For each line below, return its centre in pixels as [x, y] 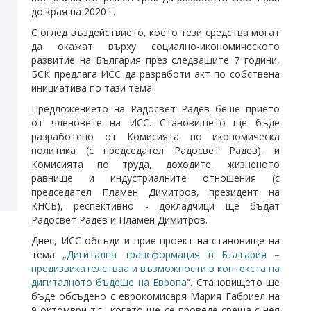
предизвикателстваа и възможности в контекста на [155, 268]
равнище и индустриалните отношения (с [155, 178]
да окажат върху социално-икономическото [155, 46]
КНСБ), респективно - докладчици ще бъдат [155, 205]
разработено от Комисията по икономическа [155, 136]
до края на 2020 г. [73, 11]
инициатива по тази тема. [93, 87]
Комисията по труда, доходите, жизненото [155, 164]
